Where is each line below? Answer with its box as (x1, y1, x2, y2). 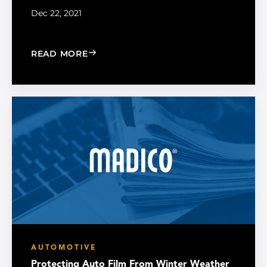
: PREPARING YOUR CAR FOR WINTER (87, 48, 260, 59)
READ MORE (31, 48, 88, 60)
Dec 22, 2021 (31, 8, 82, 19)
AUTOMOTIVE (31, 244, 97, 252)
